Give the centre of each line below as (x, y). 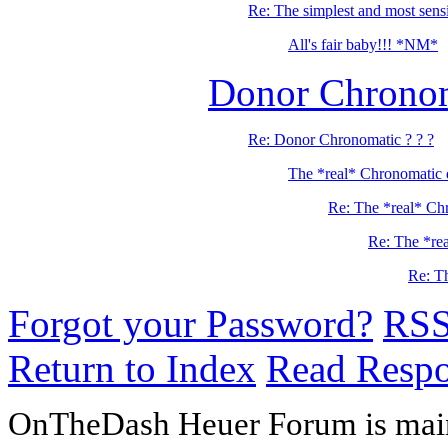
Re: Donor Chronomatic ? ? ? (341, 140)
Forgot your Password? (190, 324)
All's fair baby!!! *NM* (363, 45)
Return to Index (132, 369)
